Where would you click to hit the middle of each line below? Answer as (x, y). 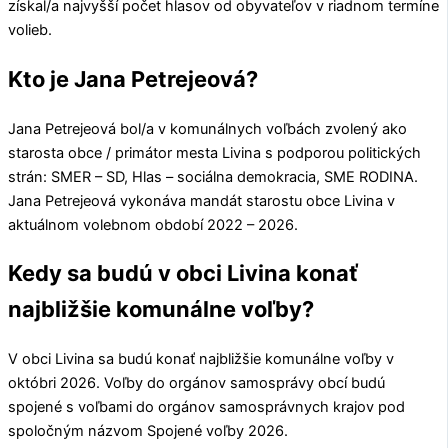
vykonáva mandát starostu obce (230, 200)
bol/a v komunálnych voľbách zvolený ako (261, 128)
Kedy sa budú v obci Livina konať (183, 272)
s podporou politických (341, 152)
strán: (29, 176)
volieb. (30, 30)
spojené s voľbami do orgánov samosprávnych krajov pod (206, 406)
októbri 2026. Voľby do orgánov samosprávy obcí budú (196, 382)
